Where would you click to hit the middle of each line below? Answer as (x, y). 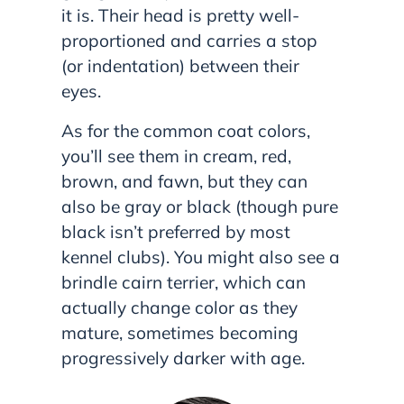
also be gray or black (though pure (200, 206)
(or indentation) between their (180, 65)
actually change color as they (179, 307)
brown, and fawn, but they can (184, 181)
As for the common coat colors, (186, 130)
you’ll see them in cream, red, (176, 156)
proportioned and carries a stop (189, 40)
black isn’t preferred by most (176, 231)
